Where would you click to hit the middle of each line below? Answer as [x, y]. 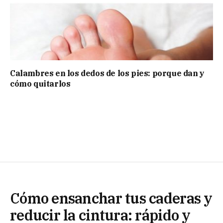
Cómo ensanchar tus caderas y [111, 198]
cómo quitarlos [40, 83]
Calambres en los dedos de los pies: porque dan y [107, 73]
